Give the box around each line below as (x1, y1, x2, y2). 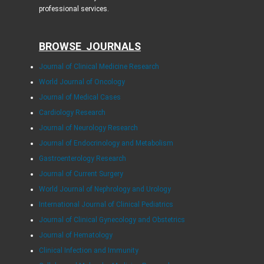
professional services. (38, 5, 111, 14)
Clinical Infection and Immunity (38, 246, 138, 255)
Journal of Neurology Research (38, 124, 138, 133)
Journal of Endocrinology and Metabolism (38, 139, 173, 148)
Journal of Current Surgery (38, 170, 123, 179)
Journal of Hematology (38, 231, 113, 240)
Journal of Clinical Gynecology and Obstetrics (38, 216, 185, 225)
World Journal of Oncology (38, 78, 125, 87)
